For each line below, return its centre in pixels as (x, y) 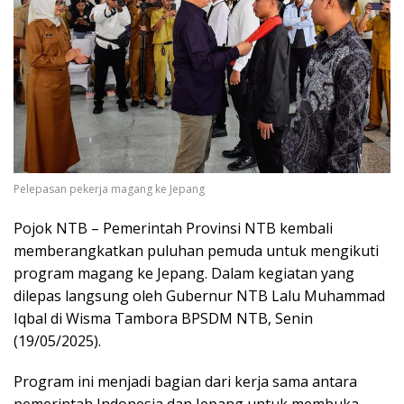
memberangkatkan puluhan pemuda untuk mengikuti (196, 250)
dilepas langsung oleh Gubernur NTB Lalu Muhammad (199, 295)
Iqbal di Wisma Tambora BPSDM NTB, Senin (163, 318)
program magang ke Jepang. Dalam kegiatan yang (184, 273)
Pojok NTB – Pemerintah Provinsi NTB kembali (173, 228)
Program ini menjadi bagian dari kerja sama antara (185, 381)
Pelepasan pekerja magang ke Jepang (109, 188)
